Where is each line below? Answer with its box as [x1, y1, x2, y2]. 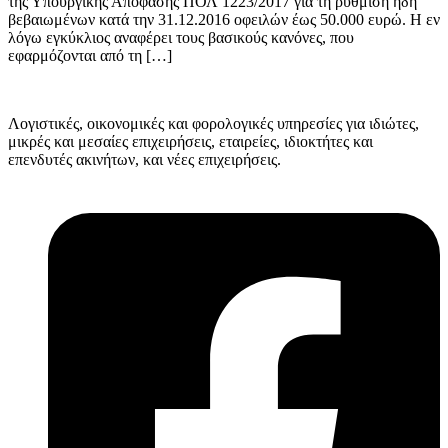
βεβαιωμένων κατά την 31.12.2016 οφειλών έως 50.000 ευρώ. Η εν [8, 11, 440, 29]
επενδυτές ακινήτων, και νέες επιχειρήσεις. [8, 151, 281, 169]
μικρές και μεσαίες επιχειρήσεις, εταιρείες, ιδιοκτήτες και [8, 133, 373, 151]
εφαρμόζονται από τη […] [8, 47, 172, 65]
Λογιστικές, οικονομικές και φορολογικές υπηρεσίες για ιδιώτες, [8, 115, 419, 133]
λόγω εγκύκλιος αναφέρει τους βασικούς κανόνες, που [8, 29, 354, 47]
